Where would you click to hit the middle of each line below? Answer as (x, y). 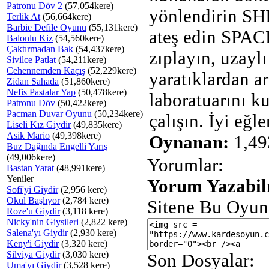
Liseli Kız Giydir (39, 125)
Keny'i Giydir (33, 243)
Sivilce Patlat (31, 60)
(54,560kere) (78, 38)
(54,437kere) (99, 49)
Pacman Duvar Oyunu (49, 114)
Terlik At (23, 17)
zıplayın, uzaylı (208, 58)
